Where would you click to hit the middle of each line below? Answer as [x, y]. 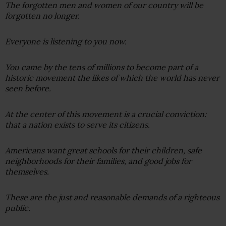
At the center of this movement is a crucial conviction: [106, 114]
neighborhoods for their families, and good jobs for [98, 161]
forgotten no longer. [42, 15]
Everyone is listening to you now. [66, 41]
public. [18, 208]
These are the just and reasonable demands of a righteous [112, 197]
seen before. [28, 88]
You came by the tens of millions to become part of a [102, 67]
